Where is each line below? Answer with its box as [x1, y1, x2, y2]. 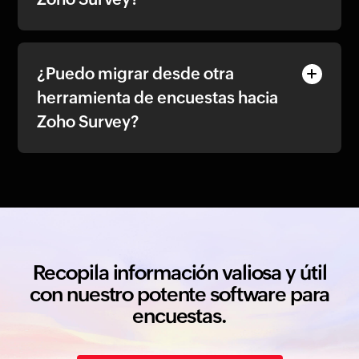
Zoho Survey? [37, 111, 139, 131]
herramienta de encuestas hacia [37, 87, 279, 107]
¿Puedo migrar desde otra [37, 63, 235, 83]
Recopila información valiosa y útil [32, 260, 327, 284]
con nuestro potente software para [30, 282, 329, 305]
